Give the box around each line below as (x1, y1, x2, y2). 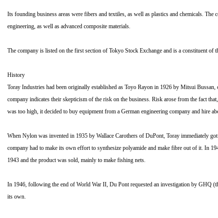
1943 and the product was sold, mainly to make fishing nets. (7, 157, 145, 163)
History (7, 72, 25, 78)
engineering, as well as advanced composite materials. (7, 23, 130, 30)
